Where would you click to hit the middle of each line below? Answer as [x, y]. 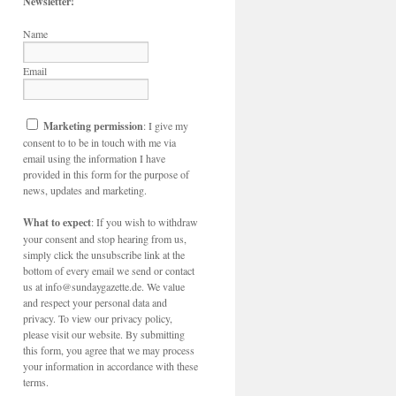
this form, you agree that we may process [109, 350]
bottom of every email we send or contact [109, 270]
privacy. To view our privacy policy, [98, 318]
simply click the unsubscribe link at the [104, 255]
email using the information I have [94, 158]
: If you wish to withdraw [145, 222]
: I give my [166, 126]
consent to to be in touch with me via [99, 142]
